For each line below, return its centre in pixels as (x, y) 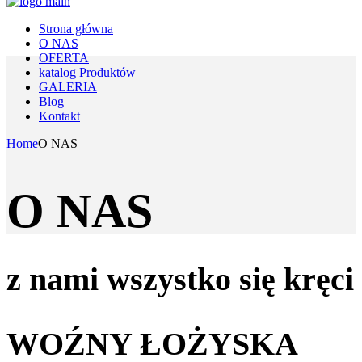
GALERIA (68, 87)
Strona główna (76, 29)
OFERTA (64, 58)
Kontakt (59, 116)
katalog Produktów (87, 73)
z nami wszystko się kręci (180, 280)
